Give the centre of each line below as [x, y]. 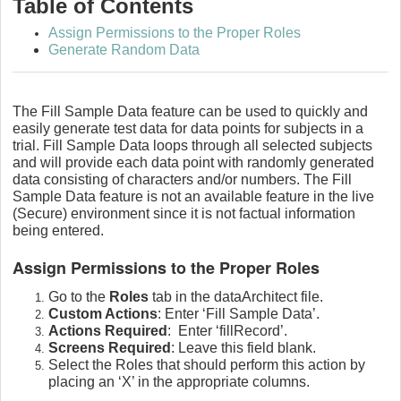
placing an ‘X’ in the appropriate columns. [179, 381]
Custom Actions [103, 313]
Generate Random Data [124, 49]
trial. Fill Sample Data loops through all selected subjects [192, 145]
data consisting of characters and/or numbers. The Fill [182, 179]
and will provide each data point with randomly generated [193, 162]
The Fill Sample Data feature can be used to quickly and [190, 111]
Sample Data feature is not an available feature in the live [193, 196]
